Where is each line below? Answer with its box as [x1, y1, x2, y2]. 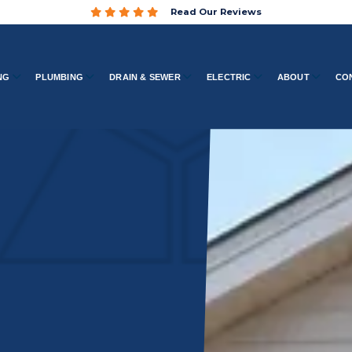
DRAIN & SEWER [109, 71, 181, 82]
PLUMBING [35, 71, 84, 82]
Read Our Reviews [170, 6, 262, 17]
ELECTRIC [207, 71, 251, 82]
